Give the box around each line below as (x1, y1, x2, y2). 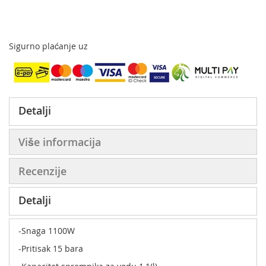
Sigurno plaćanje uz (9, 40, 88, 52)
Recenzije (18, 163, 66, 178)
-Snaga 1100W (18, 224, 75, 236)
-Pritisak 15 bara (18, 242, 83, 254)
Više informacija (18, 134, 101, 149)
